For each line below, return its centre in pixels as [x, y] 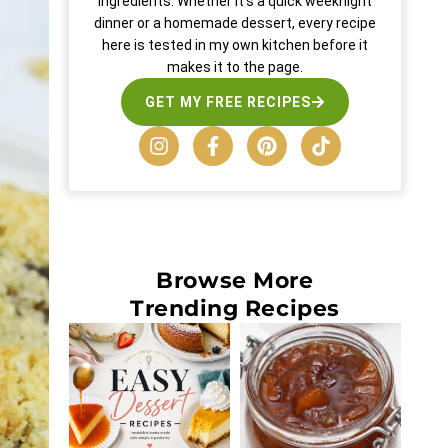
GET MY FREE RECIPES [227, 102]
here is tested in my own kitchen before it [234, 45]
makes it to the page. [234, 67]
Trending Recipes [234, 309]
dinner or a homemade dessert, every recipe [234, 23]
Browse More [235, 281]
